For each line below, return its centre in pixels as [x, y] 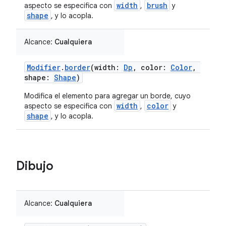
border [77, 67]
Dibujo [35, 166]
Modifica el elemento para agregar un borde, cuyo [107, 96]
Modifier [44, 67]
